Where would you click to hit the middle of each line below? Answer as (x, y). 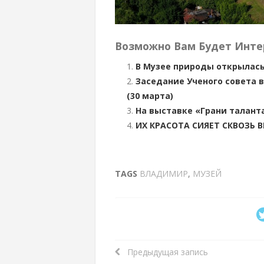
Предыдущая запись (164, 252)
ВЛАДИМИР (164, 173)
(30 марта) (150, 95)
